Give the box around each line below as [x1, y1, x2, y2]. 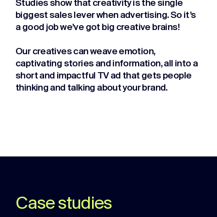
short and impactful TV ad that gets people [15, 71, 192, 81]
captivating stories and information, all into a [15, 59, 198, 69]
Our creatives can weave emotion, [15, 47, 155, 57]
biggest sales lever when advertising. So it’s [15, 11, 196, 20]
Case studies [15, 195, 112, 214]
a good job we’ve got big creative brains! [15, 23, 180, 32]
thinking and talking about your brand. [15, 83, 168, 93]
